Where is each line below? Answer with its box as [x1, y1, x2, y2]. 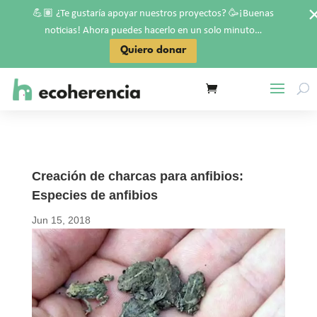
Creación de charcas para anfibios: [31, 169, 243, 183]
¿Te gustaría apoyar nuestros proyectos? [53, 8, 229, 19]
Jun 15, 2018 [31, 214, 91, 226]
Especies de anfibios [31, 188, 158, 202]
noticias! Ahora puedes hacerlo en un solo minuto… [44, 25, 262, 36]
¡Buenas [238, 8, 274, 19]
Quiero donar [120, 44, 186, 57]
